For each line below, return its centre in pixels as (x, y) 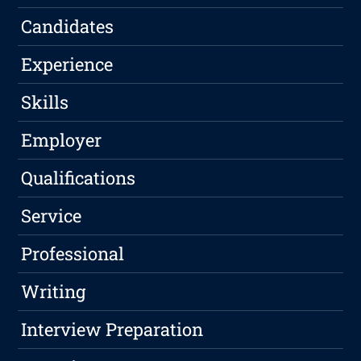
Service (52, 216)
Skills (45, 102)
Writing (54, 292)
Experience (67, 64)
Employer (62, 140)
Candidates (68, 27)
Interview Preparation (112, 330)
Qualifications (79, 178)
